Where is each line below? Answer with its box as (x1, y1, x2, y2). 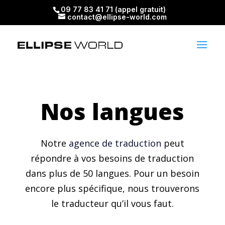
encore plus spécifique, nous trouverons (25, 182, 200, 194)
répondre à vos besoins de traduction (31, 152, 194, 164)
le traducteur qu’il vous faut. (51, 197, 174, 209)
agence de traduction (68, 137, 161, 149)
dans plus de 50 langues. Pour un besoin (25, 167, 199, 179)
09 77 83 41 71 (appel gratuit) (60, 5, 166, 14)
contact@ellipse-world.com (67, 12, 167, 21)
